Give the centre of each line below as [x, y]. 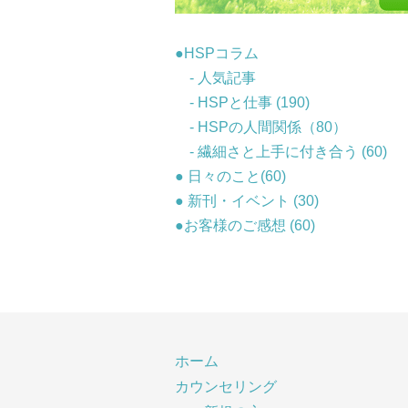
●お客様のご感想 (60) [245, 225]
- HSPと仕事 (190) [242, 102]
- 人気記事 [215, 77]
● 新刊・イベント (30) [247, 200]
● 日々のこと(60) [230, 176]
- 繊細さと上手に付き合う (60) [281, 151]
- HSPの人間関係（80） [261, 127]
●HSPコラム [217, 53]
